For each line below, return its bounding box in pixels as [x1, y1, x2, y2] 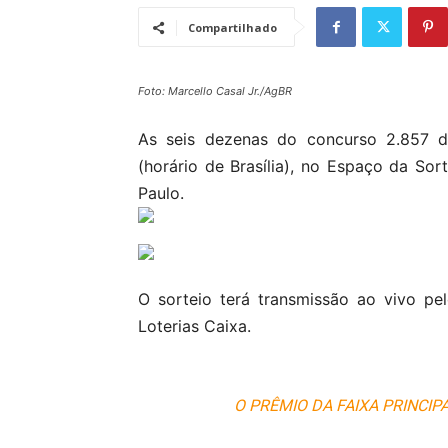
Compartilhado [188, 20, 277, 36]
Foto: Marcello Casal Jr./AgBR [138, 84, 292, 99]
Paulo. [138, 183, 184, 204]
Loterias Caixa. [138, 316, 256, 337]
